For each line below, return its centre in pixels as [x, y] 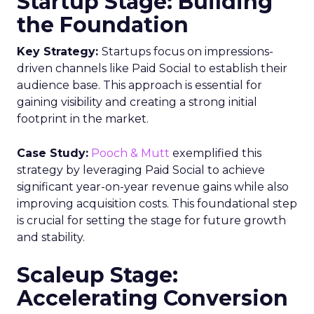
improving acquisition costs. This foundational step [157, 203]
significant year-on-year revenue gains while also [153, 186]
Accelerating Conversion [152, 298]
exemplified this [216, 153]
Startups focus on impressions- [187, 51]
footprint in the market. [83, 118]
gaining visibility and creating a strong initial [137, 102]
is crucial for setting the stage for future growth [151, 220]
